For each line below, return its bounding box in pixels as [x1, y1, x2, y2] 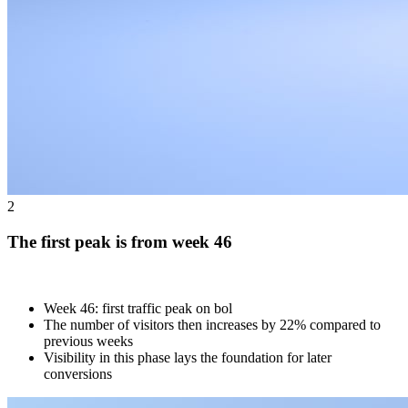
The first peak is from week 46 [7, 231, 232, 251]
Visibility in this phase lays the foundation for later [44, 349, 331, 365]
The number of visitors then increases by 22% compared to [44, 316, 381, 332]
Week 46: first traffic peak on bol [44, 300, 232, 316]
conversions [44, 365, 112, 382]
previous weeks [44, 332, 133, 349]
